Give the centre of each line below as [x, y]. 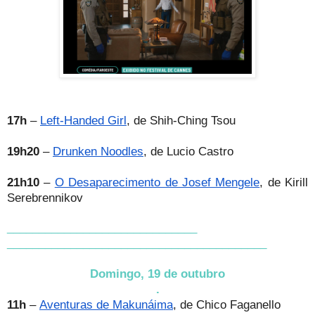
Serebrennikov [45, 198]
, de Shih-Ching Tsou [181, 121]
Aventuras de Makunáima [106, 305]
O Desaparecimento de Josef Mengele [157, 182]
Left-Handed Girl [83, 121]
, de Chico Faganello [227, 305]
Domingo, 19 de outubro [157, 274]
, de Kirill [284, 182]
